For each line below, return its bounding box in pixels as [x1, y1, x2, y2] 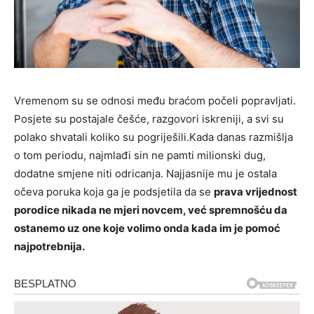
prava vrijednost [214, 185, 297, 199]
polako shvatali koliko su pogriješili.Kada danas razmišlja [14, 130, 293, 144]
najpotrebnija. [14, 240, 85, 254]
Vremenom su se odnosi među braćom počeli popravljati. [14, 94, 296, 108]
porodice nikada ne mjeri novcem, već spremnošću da [14, 203, 287, 217]
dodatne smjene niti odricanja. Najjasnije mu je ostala [14, 167, 277, 181]
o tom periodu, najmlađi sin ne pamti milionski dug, [14, 149, 266, 163]
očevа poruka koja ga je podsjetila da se [14, 185, 214, 199]
